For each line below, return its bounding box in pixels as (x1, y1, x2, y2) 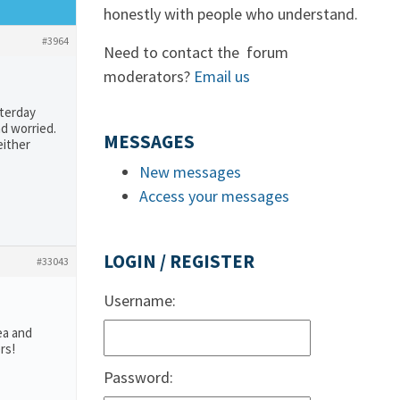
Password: (104, 367, 173, 387)
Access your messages (139, 186, 289, 206)
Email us (194, 66, 250, 87)
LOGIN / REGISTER (104, 250, 254, 273)
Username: (104, 290, 176, 311)
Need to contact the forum (104, 42, 288, 62)
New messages (139, 162, 241, 182)
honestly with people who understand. (104, 4, 358, 24)
